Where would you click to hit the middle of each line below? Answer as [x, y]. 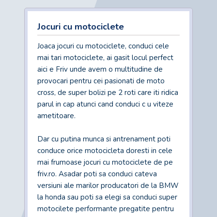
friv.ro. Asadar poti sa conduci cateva [97, 174]
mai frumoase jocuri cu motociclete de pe [105, 162]
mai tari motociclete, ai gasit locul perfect [105, 58]
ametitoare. [57, 116]
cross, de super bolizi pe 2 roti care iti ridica [108, 93]
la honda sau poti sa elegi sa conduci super [107, 197]
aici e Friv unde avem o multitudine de [100, 69]
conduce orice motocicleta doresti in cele [105, 151]
